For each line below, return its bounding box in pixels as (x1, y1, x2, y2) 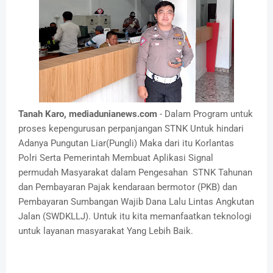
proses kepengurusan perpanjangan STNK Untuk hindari (18, 123, 244, 135)
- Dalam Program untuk (160, 108, 253, 120)
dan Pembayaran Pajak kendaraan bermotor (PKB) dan (18, 182, 237, 193)
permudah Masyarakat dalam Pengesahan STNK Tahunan (18, 167, 252, 179)
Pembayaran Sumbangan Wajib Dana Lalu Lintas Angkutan (18, 196, 254, 208)
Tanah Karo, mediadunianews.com (18, 108, 160, 120)
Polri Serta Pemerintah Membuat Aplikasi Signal (18, 152, 213, 164)
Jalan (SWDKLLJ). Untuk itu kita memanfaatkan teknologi (18, 211, 252, 222)
